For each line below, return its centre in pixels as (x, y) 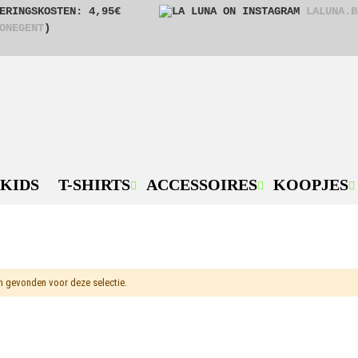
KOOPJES (311, 185)
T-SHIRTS (94, 185)
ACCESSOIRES (202, 185)
